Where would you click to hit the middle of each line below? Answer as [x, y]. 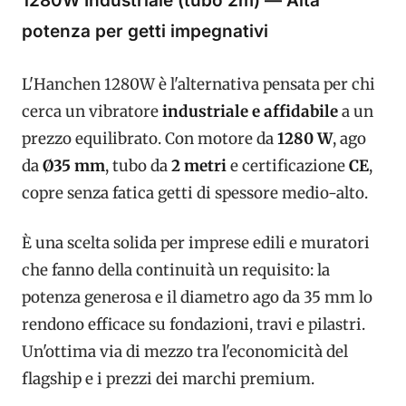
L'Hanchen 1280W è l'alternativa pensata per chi [198, 84]
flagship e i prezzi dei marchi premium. [168, 379]
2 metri [199, 165]
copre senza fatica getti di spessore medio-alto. [195, 193]
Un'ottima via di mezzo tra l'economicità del [185, 352]
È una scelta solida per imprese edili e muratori [196, 243]
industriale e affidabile [250, 111]
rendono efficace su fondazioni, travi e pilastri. [193, 325]
